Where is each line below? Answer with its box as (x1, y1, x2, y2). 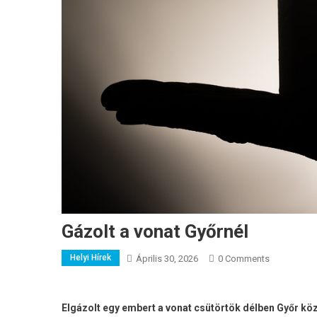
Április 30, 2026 (136, 253, 198, 264)
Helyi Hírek (70, 252, 111, 263)
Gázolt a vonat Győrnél (62, 220, 248, 242)
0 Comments (218, 253, 270, 264)
